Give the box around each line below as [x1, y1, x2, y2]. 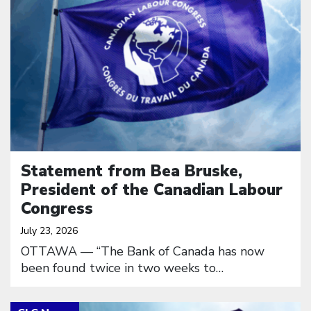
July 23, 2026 [21, 224, 78, 237]
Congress [21, 197, 93, 219]
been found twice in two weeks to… [21, 259, 224, 276]
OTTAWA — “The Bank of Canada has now [21, 242, 264, 260]
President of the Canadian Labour [21, 178, 283, 201]
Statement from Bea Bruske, [21, 160, 242, 182]
